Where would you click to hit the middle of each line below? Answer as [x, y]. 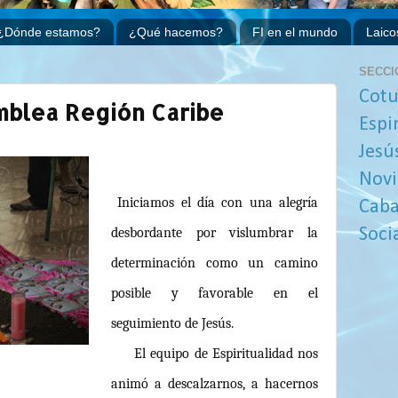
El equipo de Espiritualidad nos [214, 354]
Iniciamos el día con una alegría [214, 203]
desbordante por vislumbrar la [214, 233]
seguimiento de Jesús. [172, 323]
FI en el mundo [295, 32]
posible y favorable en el [214, 293]
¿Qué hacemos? [176, 32]
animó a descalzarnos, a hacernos [214, 384]
